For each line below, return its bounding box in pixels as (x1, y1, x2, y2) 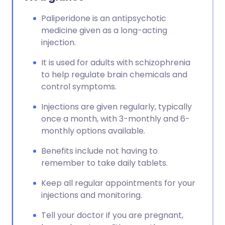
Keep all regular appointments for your (41, 177, 195, 189)
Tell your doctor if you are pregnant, (41, 209, 183, 221)
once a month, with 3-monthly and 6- (41, 113, 190, 125)
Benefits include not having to (41, 145, 158, 157)
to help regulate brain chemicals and (41, 69, 187, 80)
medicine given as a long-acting (41, 25, 167, 36)
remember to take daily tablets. (41, 157, 168, 169)
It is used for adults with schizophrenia (41, 57, 190, 68)
